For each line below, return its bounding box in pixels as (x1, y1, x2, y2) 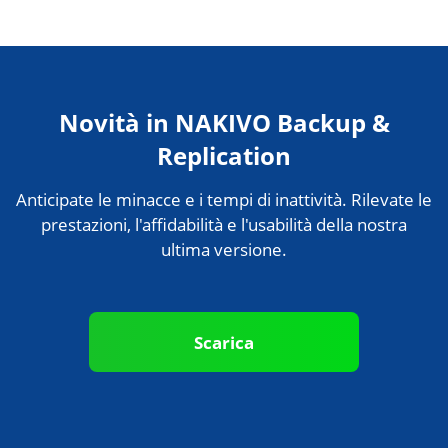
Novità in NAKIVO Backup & (58, 106, 390, 140)
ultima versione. (161, 238, 287, 262)
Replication (157, 139, 291, 173)
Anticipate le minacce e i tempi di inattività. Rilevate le (16, 188, 432, 212)
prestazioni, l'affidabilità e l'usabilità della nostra (41, 213, 407, 237)
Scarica (194, 330, 254, 354)
